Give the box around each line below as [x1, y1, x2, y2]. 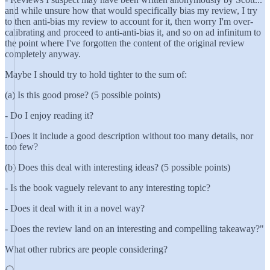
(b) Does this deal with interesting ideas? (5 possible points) [5, 162, 230, 172]
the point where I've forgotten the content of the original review [5, 38, 245, 48]
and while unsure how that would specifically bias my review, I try [5, 5, 257, 16]
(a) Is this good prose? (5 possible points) [5, 90, 160, 100]
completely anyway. [5, 49, 81, 59]
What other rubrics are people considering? [5, 244, 168, 254]
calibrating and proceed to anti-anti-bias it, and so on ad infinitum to [5, 27, 261, 37]
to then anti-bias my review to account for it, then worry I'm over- [5, 16, 253, 27]
